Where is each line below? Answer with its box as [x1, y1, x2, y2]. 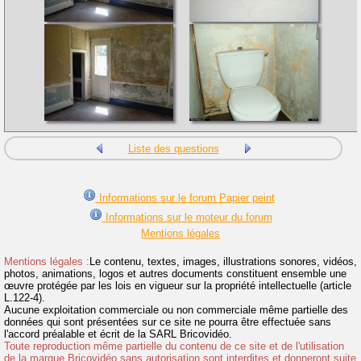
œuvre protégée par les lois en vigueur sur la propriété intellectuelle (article [4, 280, 351, 293]
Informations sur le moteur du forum [102, 211, 272, 224]
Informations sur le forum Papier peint [95, 192, 275, 205]
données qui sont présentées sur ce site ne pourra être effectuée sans [4, 316, 331, 329]
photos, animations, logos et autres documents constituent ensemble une [4, 268, 346, 280]
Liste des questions [127, 143, 219, 156]
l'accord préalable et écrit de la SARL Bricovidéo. [4, 328, 232, 341]
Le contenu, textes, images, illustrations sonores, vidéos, [89, 255, 357, 268]
